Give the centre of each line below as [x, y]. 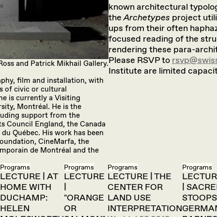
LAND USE [129, 198]
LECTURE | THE [139, 176]
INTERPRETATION [145, 208]
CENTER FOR [135, 187]
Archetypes [147, 17]
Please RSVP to [140, 60]
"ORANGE [84, 198]
